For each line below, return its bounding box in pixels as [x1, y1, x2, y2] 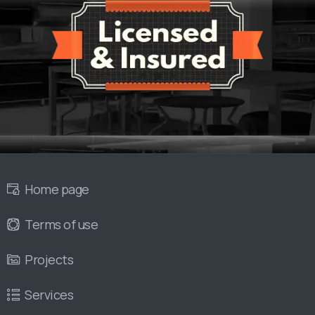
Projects [25, 250, 74, 268]
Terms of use [25, 215, 98, 233]
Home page [25, 180, 89, 198]
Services [25, 285, 74, 303]
